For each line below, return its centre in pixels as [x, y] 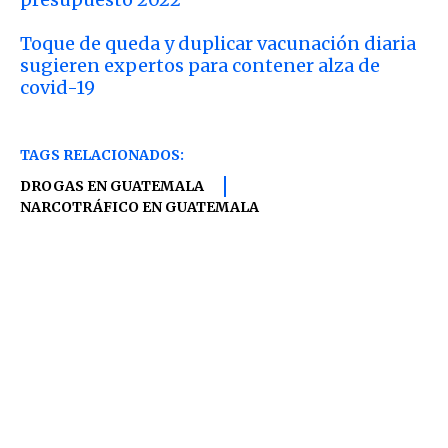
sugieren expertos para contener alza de [200, 65]
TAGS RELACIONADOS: [102, 155]
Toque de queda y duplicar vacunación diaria [218, 43]
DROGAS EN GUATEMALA [112, 186]
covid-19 [57, 87]
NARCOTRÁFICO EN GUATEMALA [139, 207]
